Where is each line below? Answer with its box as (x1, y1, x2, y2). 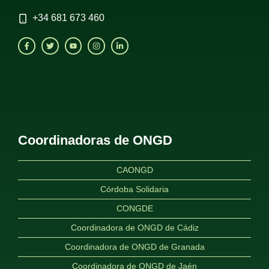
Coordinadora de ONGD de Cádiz (70, 223, 199, 233)
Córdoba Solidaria (100, 184, 169, 195)
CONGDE (116, 204, 153, 214)
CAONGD (116, 165, 153, 175)
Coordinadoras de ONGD (18, 133, 172, 148)
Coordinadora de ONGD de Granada (64, 242, 205, 252)
